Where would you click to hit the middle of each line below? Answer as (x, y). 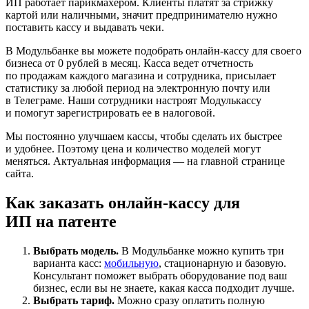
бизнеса (25, 63)
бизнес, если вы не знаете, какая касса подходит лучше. (164, 288)
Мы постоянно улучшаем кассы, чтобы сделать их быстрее (144, 136)
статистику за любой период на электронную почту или (138, 88)
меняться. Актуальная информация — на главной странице (145, 161)
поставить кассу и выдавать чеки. (85, 27)
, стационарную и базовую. (222, 263)
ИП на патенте (61, 221)
